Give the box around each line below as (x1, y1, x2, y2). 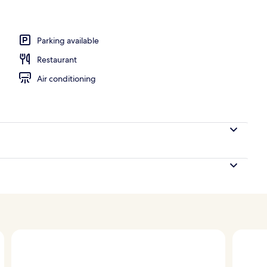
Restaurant (37, 54, 77, 65)
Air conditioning (37, 73, 96, 84)
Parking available (37, 35, 99, 46)
